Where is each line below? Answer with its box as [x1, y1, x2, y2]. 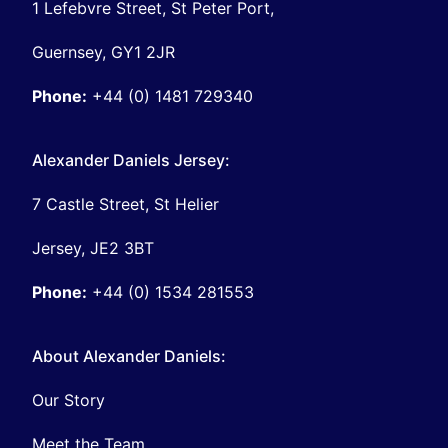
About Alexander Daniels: [32, 345, 226, 366]
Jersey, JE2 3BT [32, 237, 154, 258]
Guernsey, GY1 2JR [32, 41, 175, 62]
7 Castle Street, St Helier [32, 193, 219, 214]
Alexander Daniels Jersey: [32, 149, 230, 170]
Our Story [32, 389, 105, 410]
